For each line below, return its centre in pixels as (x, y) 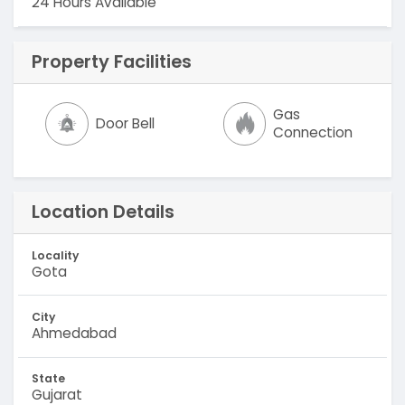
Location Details (103, 212)
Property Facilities (111, 62)
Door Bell (126, 123)
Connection (313, 132)
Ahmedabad (74, 334)
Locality (55, 255)
